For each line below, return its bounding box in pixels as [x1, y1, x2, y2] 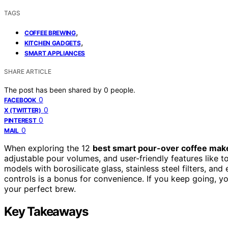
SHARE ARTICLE [4, 67, 51, 75]
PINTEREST [4, 116, 37, 124]
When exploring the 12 [4, 142, 93, 153]
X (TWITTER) [4, 106, 41, 114]
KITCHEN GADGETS [24, 39, 81, 47]
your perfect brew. [4, 183, 76, 194]
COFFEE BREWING [24, 28, 76, 37]
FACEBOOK [4, 96, 36, 104]
